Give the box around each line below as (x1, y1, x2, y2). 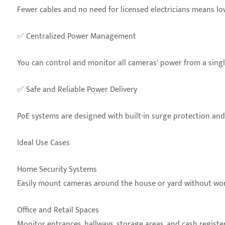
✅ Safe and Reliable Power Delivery (17, 83, 137, 96)
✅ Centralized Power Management (17, 30, 136, 43)
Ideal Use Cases (17, 136, 70, 150)
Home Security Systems (17, 163, 97, 176)
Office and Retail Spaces (17, 203, 99, 217)
